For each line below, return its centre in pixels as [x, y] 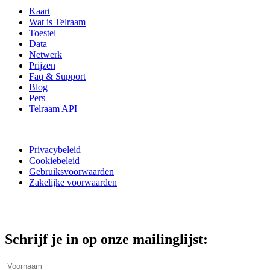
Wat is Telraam [57, 22]
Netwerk [46, 54]
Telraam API [53, 108]
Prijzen [42, 65]
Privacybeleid [55, 149]
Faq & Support [57, 76]
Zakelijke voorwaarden [73, 182]
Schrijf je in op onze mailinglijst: [106, 239]
